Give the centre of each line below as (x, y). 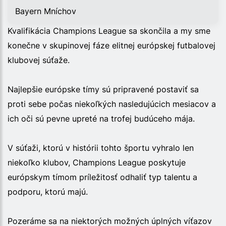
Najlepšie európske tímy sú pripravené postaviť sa (103, 89)
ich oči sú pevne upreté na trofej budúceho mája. (101, 118)
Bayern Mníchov (46, 11)
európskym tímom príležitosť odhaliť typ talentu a (102, 177)
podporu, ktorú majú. (48, 191)
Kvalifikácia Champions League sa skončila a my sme (109, 31)
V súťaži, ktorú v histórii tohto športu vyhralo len (101, 148)
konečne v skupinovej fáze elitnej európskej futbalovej (111, 45)
